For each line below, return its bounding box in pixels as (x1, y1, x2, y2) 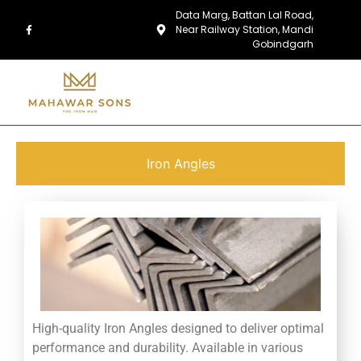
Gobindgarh (252, 37, 314, 51)
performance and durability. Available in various (32, 339, 303, 355)
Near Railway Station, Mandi (176, 23, 314, 36)
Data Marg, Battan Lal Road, (176, 8, 314, 22)
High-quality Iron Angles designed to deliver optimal (32, 320, 324, 336)
